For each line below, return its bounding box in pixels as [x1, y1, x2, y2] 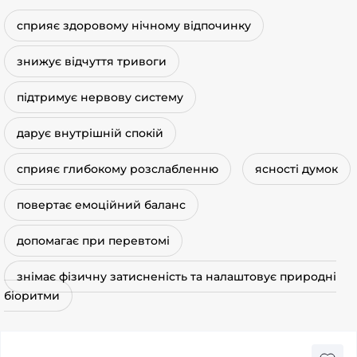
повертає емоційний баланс [17, 198, 186, 212]
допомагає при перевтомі [17, 233, 170, 248]
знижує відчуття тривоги [17, 54, 167, 69]
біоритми [4, 288, 60, 303]
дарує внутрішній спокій [17, 126, 163, 140]
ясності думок [255, 162, 338, 176]
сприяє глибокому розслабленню [17, 162, 218, 176]
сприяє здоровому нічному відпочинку [17, 18, 251, 33]
